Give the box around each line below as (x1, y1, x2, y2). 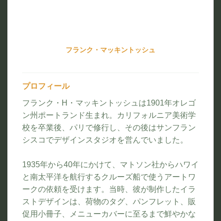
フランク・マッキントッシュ (66, 47, 155, 54)
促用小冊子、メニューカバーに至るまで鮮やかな (22, 209, 196, 218)
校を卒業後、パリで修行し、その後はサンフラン (22, 123, 196, 132)
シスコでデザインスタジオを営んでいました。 (22, 135, 188, 144)
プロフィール (22, 82, 70, 90)
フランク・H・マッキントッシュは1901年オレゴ (22, 98, 196, 107)
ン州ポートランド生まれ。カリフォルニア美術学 (22, 110, 196, 119)
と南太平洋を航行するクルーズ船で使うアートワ (22, 172, 196, 181)
